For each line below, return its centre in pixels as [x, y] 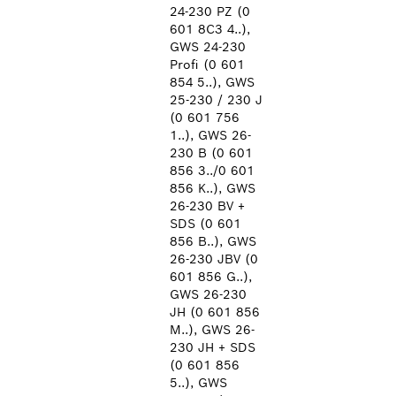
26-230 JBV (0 [214, 259]
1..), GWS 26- [210, 135]
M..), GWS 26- [212, 330]
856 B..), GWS [213, 241]
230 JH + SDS [213, 347]
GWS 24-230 [208, 47]
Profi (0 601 [207, 65]
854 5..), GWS [212, 82]
